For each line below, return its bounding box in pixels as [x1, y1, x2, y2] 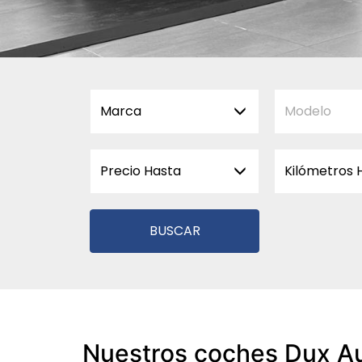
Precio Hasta [100, 162, 181, 180]
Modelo [284, 102, 331, 120]
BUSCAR [149, 221, 200, 240]
